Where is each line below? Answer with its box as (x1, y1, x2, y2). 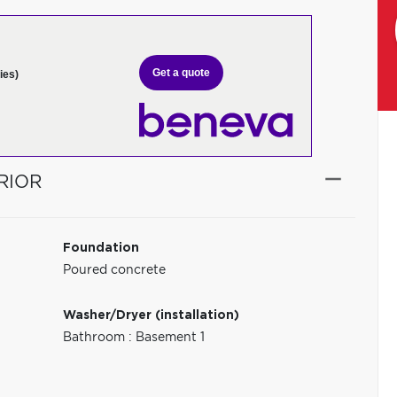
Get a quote (152, 66, 210, 79)
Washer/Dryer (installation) (63, 309, 240, 322)
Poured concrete (63, 264, 167, 276)
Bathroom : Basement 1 (63, 331, 206, 344)
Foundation (63, 242, 140, 254)
